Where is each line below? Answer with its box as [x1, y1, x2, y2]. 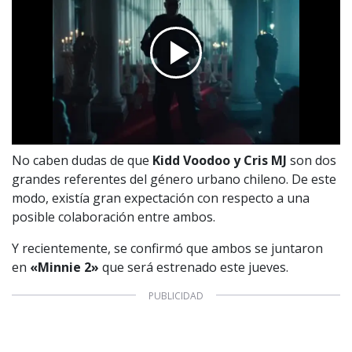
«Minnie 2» [30, 258, 102, 276]
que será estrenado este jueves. [102, 258, 288, 276]
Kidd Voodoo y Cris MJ [152, 151, 287, 169]
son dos [287, 151, 336, 169]
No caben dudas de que [12, 151, 152, 169]
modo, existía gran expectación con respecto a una [12, 189, 310, 207]
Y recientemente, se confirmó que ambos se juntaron [12, 239, 323, 257]
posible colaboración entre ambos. [12, 207, 215, 225]
